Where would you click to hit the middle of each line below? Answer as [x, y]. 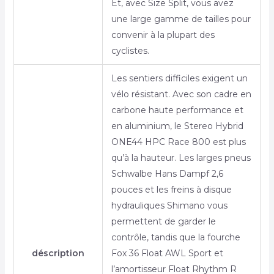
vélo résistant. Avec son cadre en [181, 94]
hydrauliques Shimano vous [169, 206]
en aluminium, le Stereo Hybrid [177, 126]
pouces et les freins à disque [171, 190]
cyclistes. [130, 51]
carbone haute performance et [177, 110]
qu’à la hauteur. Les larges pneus [181, 158]
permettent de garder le [163, 222]
